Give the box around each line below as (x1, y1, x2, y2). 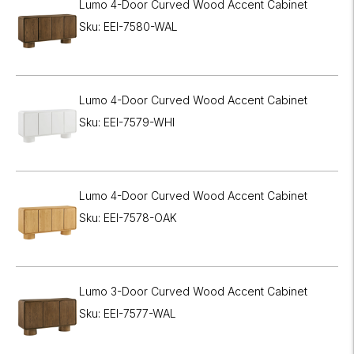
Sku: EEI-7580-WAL (79, 19, 178, 33)
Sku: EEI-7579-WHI (79, 115, 175, 129)
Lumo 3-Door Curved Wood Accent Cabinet (79, 284, 307, 298)
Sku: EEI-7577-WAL (79, 306, 176, 320)
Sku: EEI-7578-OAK (79, 210, 177, 224)
